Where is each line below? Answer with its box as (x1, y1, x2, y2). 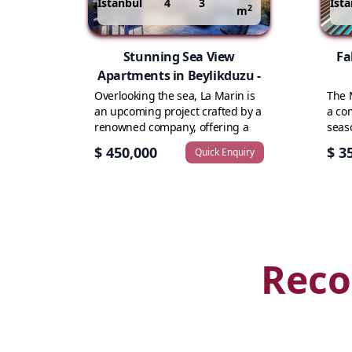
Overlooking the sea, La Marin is (94, 88, 255, 103)
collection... (94, 135, 151, 150)
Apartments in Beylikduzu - (97, 67, 261, 84)
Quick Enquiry (195, 145, 255, 159)
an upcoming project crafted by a (94, 104, 262, 119)
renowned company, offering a (94, 119, 249, 134)
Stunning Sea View (123, 48, 236, 65)
